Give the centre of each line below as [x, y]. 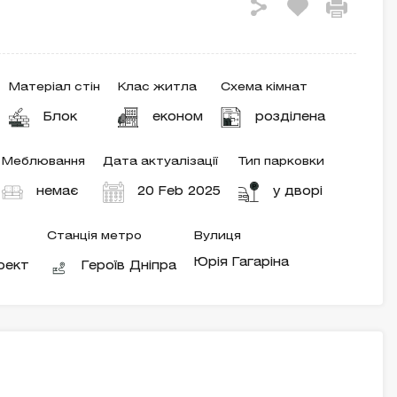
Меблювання [43, 162]
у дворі [298, 192]
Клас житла [157, 87]
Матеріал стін [54, 87]
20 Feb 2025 [179, 192]
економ [178, 117]
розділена [290, 117]
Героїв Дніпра [129, 266]
